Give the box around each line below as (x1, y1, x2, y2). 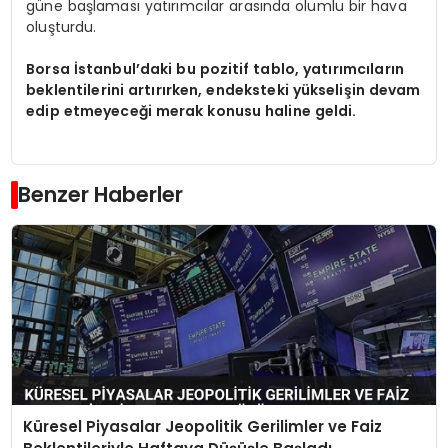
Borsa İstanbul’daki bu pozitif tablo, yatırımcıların (26, 58, 404, 79)
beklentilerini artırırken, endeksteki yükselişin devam (26, 79, 421, 100)
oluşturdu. (26, 16, 97, 37)
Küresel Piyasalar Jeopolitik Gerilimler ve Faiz (22, 415, 382, 437)
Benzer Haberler (18, 179, 184, 209)
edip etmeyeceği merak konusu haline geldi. (26, 100, 357, 121)
